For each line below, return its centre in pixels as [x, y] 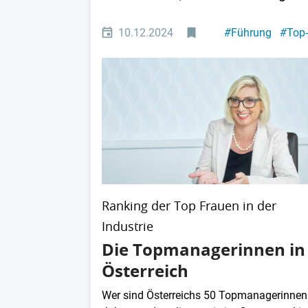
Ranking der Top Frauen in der [189, 205]
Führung [251, 33]
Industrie [128, 226]
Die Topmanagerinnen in [203, 249]
